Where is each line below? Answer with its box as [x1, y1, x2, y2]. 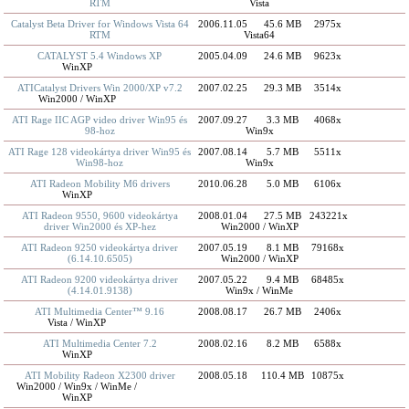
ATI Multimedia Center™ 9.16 [35, 306, 165, 317]
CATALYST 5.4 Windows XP [37, 50, 163, 61]
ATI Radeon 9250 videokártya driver [21, 242, 179, 253]
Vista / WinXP [47, 317, 107, 328]
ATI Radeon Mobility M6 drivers [29, 178, 170, 189]
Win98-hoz [76, 157, 124, 168]
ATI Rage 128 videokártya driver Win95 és [8, 146, 192, 157]
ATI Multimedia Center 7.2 [42, 338, 157, 349]
